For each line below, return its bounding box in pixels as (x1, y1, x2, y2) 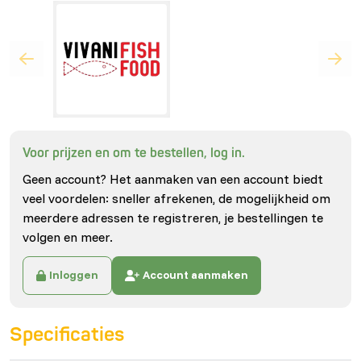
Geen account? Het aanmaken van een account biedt (23, 170, 323, 187)
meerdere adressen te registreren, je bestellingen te (23, 209, 323, 226)
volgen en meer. (23, 228, 113, 245)
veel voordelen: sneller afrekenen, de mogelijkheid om (23, 189, 330, 206)
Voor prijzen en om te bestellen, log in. (23, 144, 245, 161)
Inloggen (49, 268, 99, 283)
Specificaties (10, 322, 124, 346)
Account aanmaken (142, 268, 248, 283)
